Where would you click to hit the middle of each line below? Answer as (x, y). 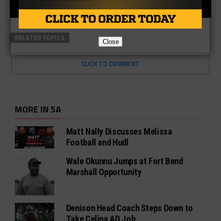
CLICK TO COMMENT (110, 64)
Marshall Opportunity (104, 172)
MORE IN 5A (38, 110)
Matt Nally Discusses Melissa (119, 132)
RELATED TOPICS (39, 38)
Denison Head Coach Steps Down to (129, 208)
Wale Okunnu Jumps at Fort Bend (124, 161)
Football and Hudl (97, 143)
